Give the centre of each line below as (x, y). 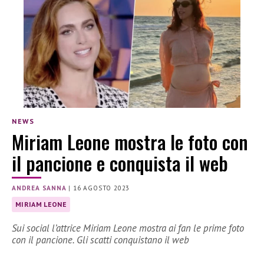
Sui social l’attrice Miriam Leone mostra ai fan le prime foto (128, 228)
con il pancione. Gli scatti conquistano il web (100, 240)
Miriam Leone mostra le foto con (130, 141)
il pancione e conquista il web (120, 163)
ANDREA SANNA (39, 188)
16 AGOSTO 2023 (102, 188)
